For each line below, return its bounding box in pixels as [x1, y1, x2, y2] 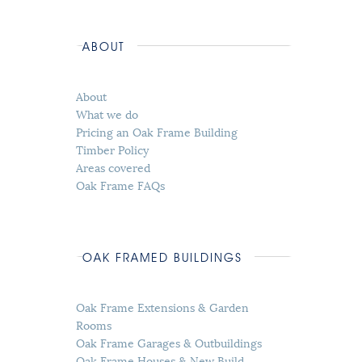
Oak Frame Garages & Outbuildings [76, 333, 263, 351]
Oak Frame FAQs [76, 175, 166, 193]
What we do [76, 104, 139, 122]
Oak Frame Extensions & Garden [76, 297, 250, 315]
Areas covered [76, 158, 151, 175]
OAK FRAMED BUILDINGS [82, 250, 242, 266]
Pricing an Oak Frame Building [76, 122, 238, 140]
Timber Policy [76, 140, 149, 158]
